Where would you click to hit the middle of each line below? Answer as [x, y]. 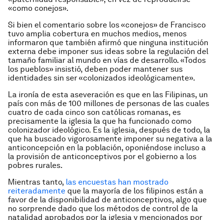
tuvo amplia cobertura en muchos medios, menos [97, 34]
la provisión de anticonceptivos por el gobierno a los [102, 156]
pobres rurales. [35, 165]
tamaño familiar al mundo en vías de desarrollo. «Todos [107, 60]
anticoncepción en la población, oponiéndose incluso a [107, 148]
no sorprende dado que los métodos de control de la [103, 208]
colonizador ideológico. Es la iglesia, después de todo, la [109, 130]
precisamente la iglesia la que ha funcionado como [100, 121]
